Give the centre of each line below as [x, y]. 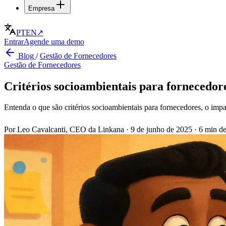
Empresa [41, 8]
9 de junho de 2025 [162, 130]
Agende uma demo [54, 41]
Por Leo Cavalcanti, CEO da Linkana [64, 130]
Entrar [14, 41]
